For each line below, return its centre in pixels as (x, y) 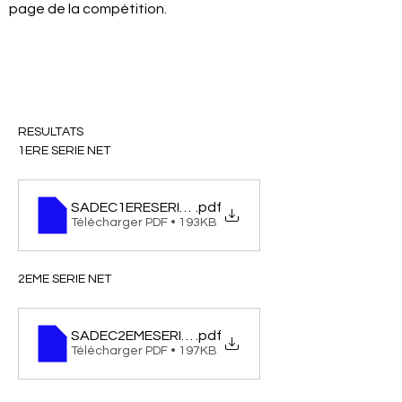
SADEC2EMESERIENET (144, 336)
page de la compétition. (88, 9)
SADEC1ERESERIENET (143, 207)
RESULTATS (52, 132)
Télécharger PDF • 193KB (144, 223)
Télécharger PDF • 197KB (144, 351)
